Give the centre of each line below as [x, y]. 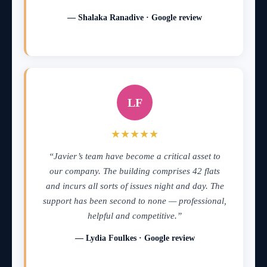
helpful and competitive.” [135, 215]
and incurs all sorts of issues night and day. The [135, 186]
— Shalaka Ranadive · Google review [135, 17]
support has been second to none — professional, [135, 201]
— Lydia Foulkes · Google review [135, 238]
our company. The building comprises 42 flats [135, 171]
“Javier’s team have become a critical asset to [135, 156]
